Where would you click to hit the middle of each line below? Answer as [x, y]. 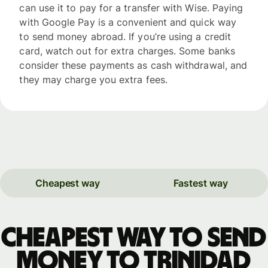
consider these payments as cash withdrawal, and [133, 65]
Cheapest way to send [134, 238]
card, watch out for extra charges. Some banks [127, 51]
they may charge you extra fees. [93, 79]
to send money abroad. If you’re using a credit [125, 36]
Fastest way [200, 183]
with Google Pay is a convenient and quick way [128, 22]
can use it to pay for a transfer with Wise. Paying [131, 7]
